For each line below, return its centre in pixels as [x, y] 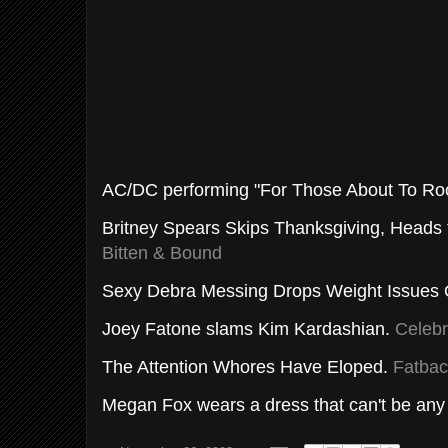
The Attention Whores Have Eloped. [247, 367]
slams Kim [247, 329]
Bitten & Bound [162, 253]
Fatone [173, 329]
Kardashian [339, 329]
